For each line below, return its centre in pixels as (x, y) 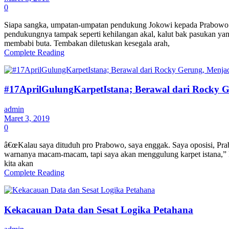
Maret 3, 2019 (27, 118)
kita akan (19, 163)
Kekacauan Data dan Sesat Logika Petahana (99, 210)
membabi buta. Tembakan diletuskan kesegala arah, (87, 43)
